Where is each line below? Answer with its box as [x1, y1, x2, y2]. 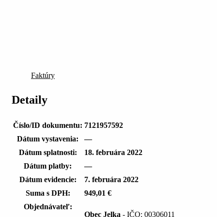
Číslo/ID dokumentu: [13, 121, 82, 130]
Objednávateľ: [23, 202, 72, 211]
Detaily [12, 93, 47, 107]
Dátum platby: [24, 162, 72, 170]
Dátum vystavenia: [17, 135, 78, 143]
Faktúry [31, 71, 55, 80]
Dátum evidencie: [19, 175, 77, 184]
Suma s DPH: [25, 189, 70, 198]
